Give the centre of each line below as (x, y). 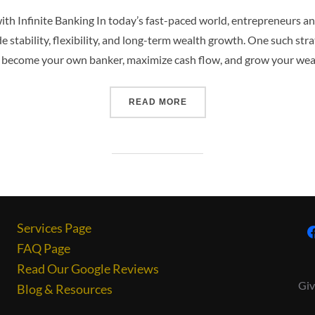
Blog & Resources (65, 289)
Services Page (54, 228)
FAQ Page (44, 249)
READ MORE (157, 102)
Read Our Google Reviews (88, 269)
